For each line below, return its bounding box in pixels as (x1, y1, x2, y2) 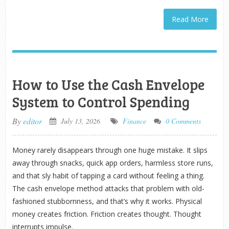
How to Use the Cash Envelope (12, 75, 204, 94)
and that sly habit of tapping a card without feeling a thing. (12, 171, 204, 180)
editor (22, 116, 42, 126)
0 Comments (165, 116, 201, 126)
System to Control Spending (12, 92, 190, 111)
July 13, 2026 (58, 116, 100, 126)
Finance (122, 116, 146, 126)
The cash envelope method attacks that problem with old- (12, 184, 204, 193)
